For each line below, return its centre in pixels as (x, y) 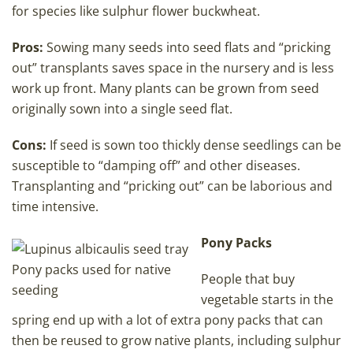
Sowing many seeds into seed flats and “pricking (187, 48)
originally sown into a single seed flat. (122, 109)
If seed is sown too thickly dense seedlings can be (194, 145)
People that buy (248, 279)
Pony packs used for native (91, 270)
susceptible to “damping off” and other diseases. (156, 166)
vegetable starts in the (267, 300)
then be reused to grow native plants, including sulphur (176, 341)
